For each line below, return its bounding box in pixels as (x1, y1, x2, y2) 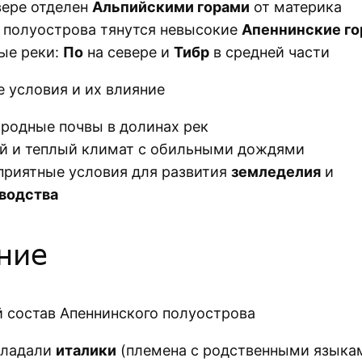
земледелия (231, 162, 321, 180)
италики (56, 341, 116, 359)
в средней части (209, 43, 330, 61)
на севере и (83, 43, 174, 61)
